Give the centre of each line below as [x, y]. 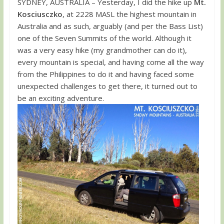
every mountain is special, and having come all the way [110, 62]
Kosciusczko [40, 14]
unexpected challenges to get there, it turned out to [107, 86]
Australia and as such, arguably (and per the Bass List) [110, 26]
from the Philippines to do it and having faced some [105, 74]
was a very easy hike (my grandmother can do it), [102, 50]
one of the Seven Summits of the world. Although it [104, 38]
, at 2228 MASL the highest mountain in [129, 14]
